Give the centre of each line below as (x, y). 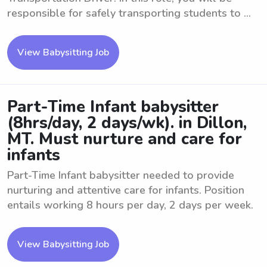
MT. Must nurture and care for (125, 139)
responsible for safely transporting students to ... (129, 13)
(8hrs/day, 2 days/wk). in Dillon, (127, 123)
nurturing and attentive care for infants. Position (126, 190)
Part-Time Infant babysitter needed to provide (121, 175)
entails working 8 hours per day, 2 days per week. (130, 205)
